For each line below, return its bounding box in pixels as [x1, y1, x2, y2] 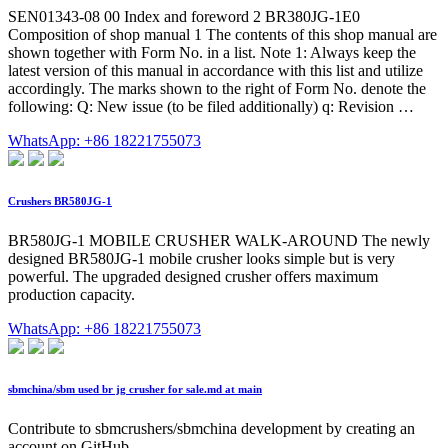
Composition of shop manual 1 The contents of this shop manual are [8, 25, 437, 43]
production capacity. [8, 285, 135, 303]
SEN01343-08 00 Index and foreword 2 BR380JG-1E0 [8, 7, 360, 25]
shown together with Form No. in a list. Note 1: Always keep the [8, 43, 416, 61]
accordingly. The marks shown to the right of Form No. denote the [8, 79, 426, 97]
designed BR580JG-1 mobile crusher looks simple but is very [8, 249, 395, 267]
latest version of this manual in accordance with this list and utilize [8, 61, 423, 79]
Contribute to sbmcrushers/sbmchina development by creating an [8, 419, 415, 437]
